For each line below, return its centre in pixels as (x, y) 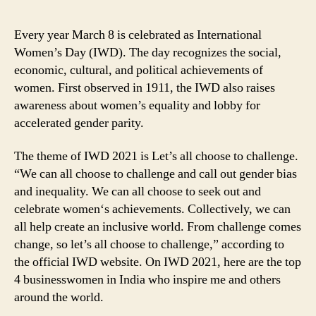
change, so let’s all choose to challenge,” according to (149, 245)
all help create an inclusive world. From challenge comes (158, 227)
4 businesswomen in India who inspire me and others (147, 280)
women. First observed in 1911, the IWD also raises (145, 87)
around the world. (59, 298)
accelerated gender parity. (79, 123)
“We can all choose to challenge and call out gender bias (156, 174)
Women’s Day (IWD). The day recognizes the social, (148, 52)
